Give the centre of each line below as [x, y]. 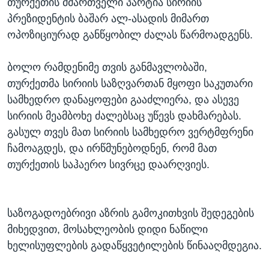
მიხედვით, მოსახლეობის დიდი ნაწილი [107, 230]
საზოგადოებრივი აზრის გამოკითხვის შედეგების [131, 213]
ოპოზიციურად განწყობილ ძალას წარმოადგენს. [130, 35]
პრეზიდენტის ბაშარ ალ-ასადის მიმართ [108, 19]
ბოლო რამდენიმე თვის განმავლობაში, [107, 68]
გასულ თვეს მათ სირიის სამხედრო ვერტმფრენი [130, 132]
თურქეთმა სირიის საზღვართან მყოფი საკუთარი [130, 84]
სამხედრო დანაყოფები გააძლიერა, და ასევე [123, 100]
